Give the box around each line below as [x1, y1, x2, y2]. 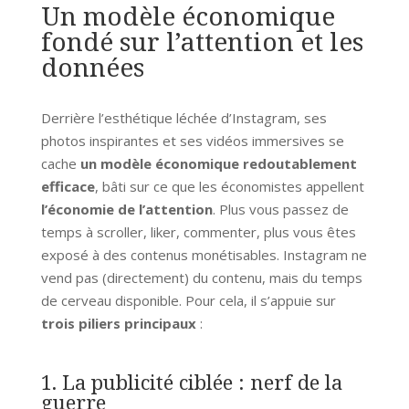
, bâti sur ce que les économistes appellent [94, 176, 364, 195]
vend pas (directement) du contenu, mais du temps [40, 267, 362, 287]
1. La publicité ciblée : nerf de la [40, 367, 342, 395]
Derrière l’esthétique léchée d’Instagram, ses [40, 108, 327, 127]
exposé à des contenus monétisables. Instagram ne [40, 245, 367, 264]
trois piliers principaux [40, 313, 196, 332]
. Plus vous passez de [212, 199, 349, 218]
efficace [40, 176, 95, 195]
